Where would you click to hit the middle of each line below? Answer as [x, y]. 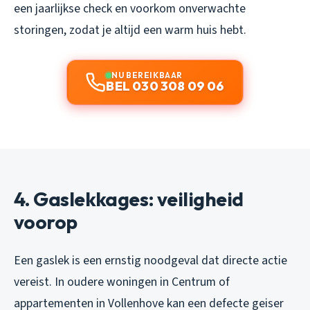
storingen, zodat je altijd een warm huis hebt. [130, 30]
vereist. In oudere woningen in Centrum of [122, 282]
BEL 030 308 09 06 [165, 86]
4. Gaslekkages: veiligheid [129, 199]
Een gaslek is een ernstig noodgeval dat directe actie [151, 260]
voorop [46, 221]
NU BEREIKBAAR [147, 75]
